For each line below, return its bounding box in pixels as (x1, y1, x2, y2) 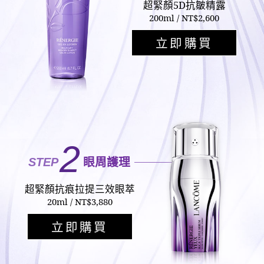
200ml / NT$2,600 (149, 11, 220, 24)
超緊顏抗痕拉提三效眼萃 (24, 181, 135, 196)
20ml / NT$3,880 (47, 195, 113, 207)
